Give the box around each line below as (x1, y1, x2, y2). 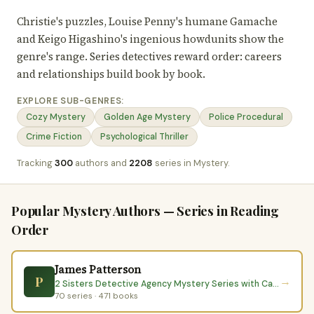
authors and (73, 157, 129, 169)
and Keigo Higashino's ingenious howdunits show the (17, 32, 284, 46)
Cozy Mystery (26, 111, 86, 123)
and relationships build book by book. (17, 67, 205, 81)
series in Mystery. (153, 157, 229, 169)
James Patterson (54, 261, 141, 277)
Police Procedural (209, 111, 283, 123)
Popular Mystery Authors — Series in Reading (11, 202, 280, 219)
